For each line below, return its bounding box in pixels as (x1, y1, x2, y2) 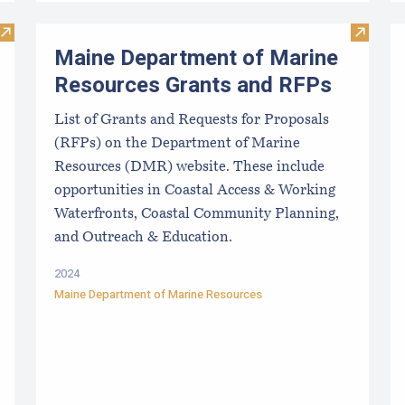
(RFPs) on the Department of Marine (54, 136, 300, 151)
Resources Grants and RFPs (54, 69, 332, 101)
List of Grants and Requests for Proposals (54, 112, 329, 127)
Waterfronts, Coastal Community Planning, (54, 206, 339, 221)
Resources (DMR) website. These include (54, 159, 325, 174)
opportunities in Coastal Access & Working (54, 183, 335, 198)
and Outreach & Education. (54, 230, 232, 245)
